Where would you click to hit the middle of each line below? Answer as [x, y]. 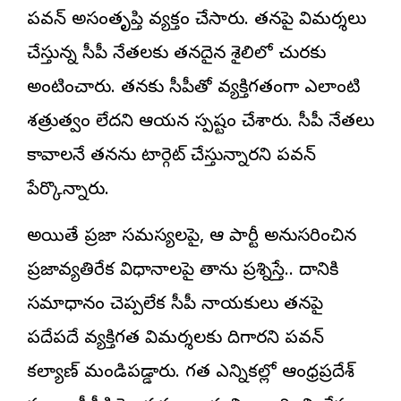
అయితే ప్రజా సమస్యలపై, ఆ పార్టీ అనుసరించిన [192, 237]
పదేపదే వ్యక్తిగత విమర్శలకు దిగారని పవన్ [175, 339]
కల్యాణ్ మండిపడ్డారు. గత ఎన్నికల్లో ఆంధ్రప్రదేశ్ [191, 373]
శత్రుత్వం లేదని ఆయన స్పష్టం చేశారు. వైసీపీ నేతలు [200, 123]
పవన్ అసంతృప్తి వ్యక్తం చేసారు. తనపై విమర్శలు [196, 21]
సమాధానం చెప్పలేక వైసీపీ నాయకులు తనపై [175, 305]
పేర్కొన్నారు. [68, 191]
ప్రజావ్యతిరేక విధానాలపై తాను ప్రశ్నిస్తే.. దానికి [183, 271]
